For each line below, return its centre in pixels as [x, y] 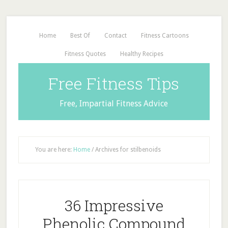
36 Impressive [114, 205]
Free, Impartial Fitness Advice [114, 104]
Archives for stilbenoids [127, 150]
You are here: [54, 150]
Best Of [80, 36]
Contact [115, 36]
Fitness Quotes [85, 54]
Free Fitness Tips [114, 83]
